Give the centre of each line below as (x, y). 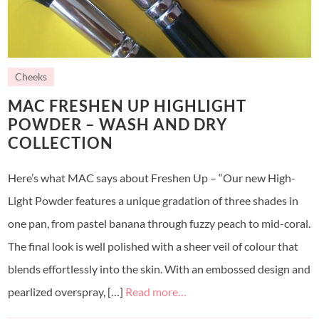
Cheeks (31, 77)
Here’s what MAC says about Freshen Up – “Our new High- (152, 177)
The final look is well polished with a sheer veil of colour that (153, 246)
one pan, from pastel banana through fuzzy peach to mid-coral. (159, 223)
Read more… (156, 291)
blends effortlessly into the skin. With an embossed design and (159, 268)
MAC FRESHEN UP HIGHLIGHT (127, 105)
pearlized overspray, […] (67, 291)
